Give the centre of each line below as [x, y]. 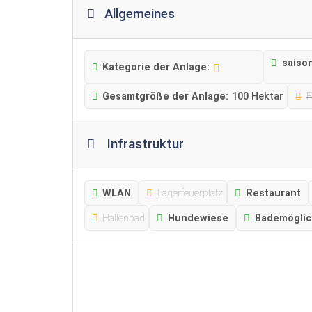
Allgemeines [140, 14]
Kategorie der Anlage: [156, 67]
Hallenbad [124, 218]
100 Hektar [258, 96]
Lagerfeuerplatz [190, 193]
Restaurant [273, 193]
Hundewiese [198, 218]
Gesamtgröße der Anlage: [166, 96]
